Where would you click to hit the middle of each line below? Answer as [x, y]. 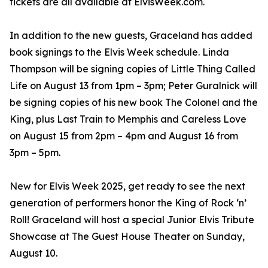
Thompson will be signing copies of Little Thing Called [133, 69]
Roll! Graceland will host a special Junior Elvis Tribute [132, 220]
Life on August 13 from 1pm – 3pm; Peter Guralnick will [133, 86]
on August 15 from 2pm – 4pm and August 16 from [124, 136]
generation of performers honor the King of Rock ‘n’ [128, 203]
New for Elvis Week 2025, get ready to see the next [127, 186]
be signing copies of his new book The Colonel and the [134, 103]
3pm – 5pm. [35, 153]
